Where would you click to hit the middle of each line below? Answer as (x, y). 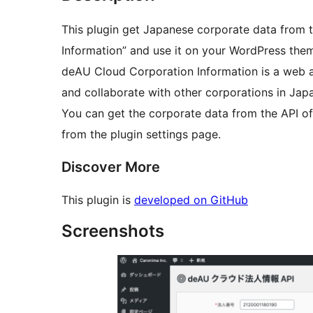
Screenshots (113, 231)
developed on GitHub (191, 200)
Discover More (111, 167)
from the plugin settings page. (141, 134)
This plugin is (98, 200)
